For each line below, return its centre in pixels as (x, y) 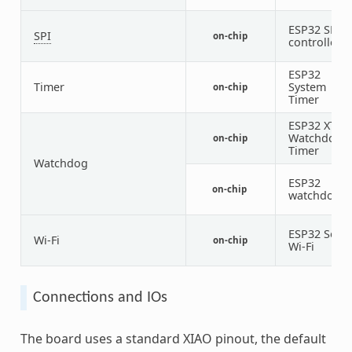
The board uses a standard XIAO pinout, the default (173, 338)
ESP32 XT (312, 125)
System (307, 86)
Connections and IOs (100, 297)
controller (314, 42)
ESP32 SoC (316, 233)
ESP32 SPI (314, 29)
